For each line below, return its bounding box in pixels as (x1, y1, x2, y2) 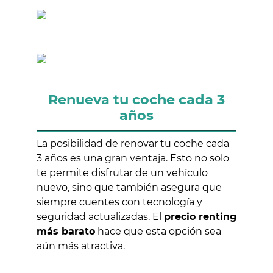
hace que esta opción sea (95, 225, 221, 237)
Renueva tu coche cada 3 (48, 90, 225, 108)
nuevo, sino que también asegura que (37, 181, 222, 193)
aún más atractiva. (37, 239, 125, 252)
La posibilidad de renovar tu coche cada (37, 137, 229, 149)
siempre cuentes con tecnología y (37, 196, 202, 208)
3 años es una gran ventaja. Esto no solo (37, 152, 229, 164)
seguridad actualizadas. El (37, 210, 164, 222)
